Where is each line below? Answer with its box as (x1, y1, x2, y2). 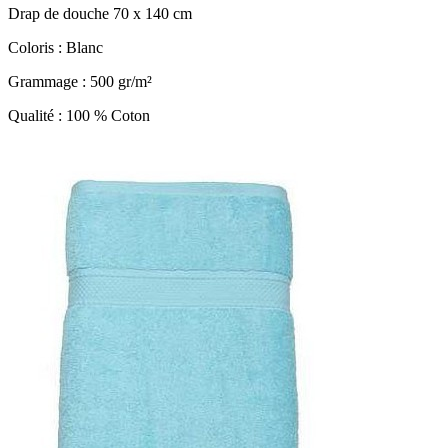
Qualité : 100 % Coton (8, 106, 150, 124)
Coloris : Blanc (8, 38, 103, 56)
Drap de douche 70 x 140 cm (8, 4, 192, 22)
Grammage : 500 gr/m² (8, 72, 152, 90)
